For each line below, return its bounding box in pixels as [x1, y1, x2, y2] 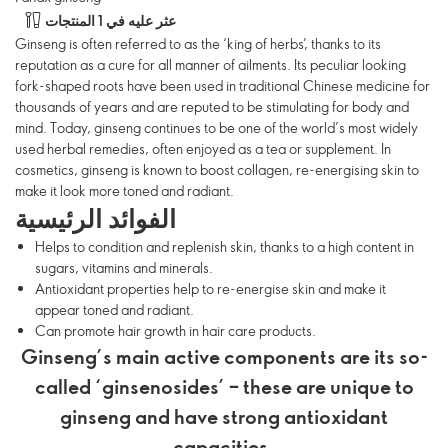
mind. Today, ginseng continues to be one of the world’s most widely [15, 118, 418, 137]
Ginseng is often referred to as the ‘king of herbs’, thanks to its [15, 34, 381, 53]
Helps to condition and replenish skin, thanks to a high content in [35, 237, 414, 256]
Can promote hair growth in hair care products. [35, 321, 316, 340]
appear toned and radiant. [35, 300, 194, 319]
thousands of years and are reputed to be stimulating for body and [15, 97, 409, 116]
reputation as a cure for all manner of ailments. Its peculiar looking [15, 55, 406, 74]
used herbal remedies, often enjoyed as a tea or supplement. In [15, 139, 391, 158]
